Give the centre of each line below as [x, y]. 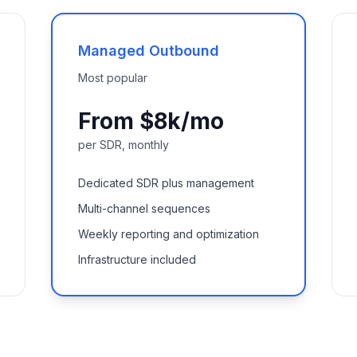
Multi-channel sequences [144, 208]
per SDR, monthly [124, 145]
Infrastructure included [137, 259]
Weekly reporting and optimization [169, 234]
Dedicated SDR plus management [166, 183]
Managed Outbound [149, 51]
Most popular [113, 78]
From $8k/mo [151, 121]
